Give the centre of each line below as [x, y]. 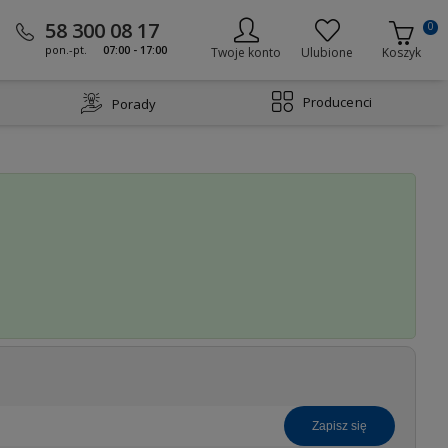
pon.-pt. [65, 49]
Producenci [337, 102]
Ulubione [327, 52]
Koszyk [401, 52]
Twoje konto [246, 52]
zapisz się [342, 426]
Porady [133, 104]
